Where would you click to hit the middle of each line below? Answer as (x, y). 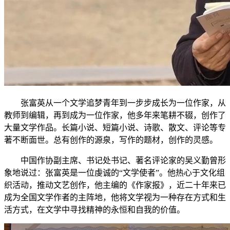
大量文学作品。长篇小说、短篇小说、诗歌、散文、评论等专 (115, 127)
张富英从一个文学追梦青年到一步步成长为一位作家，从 (123, 103)
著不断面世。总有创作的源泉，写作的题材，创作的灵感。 (111, 140)
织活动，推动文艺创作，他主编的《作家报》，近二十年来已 (115, 185)
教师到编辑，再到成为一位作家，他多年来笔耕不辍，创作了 (115, 115)
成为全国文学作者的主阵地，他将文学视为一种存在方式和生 (115, 197)
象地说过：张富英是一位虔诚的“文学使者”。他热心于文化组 (114, 172)
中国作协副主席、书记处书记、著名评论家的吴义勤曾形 (123, 160)
